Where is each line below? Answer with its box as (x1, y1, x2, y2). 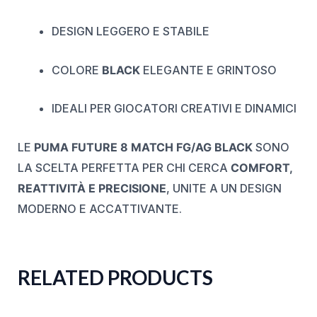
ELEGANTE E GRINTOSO (139, 62, 277, 77)
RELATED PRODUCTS (17, 265, 213, 289)
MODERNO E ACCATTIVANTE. (17, 201, 182, 216)
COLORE (51, 62, 102, 77)
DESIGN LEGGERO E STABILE (51, 24, 209, 39)
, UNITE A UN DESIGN (166, 180, 282, 195)
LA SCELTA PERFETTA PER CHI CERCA (17, 160, 231, 175)
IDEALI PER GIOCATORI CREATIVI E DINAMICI (51, 101, 296, 116)
